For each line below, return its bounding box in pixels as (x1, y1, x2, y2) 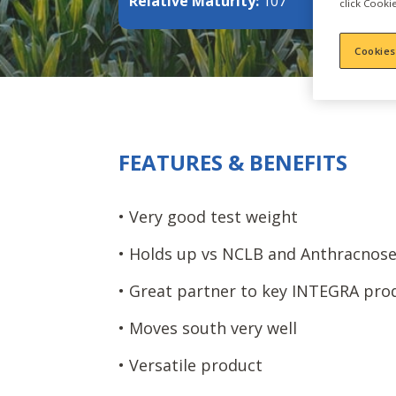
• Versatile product (118, 354, 263, 377)
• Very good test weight (118, 206, 299, 228)
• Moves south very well (118, 317, 298, 339)
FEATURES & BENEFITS (118, 147, 348, 177)
